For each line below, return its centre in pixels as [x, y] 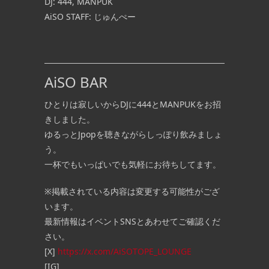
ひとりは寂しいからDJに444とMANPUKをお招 [133, 104]
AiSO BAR [76, 82]
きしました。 [70, 119]
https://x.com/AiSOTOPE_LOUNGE [125, 252]
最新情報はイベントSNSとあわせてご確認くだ [132, 222]
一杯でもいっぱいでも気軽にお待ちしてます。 [133, 165]
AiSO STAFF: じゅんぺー [90, 17]
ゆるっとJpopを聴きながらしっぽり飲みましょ [133, 134]
